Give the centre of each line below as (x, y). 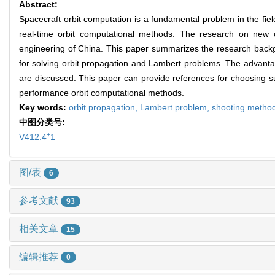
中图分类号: (43, 122)
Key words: (44, 108)
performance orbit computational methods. (102, 93)
